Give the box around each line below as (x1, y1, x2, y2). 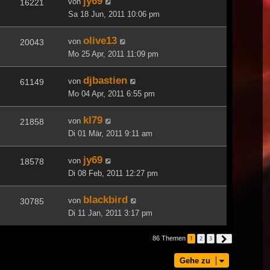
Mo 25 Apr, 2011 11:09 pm (68, 49, 159, 58)
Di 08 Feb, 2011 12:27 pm (68, 168, 158, 178)
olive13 (83, 34, 117, 46)
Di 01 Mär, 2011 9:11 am (68, 128, 152, 138)
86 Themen (152, 234, 187, 242)
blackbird (83, 193, 128, 206)
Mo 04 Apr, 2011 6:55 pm (68, 89, 155, 98)
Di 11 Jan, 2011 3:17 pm (68, 208, 152, 218)
